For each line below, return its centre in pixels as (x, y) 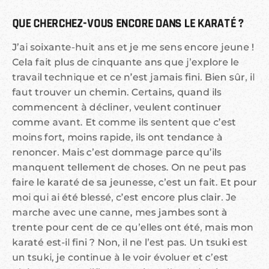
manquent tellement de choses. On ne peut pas (129, 168)
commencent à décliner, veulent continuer (117, 107)
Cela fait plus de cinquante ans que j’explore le (125, 62)
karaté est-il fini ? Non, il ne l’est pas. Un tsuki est (130, 243)
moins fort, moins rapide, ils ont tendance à (117, 138)
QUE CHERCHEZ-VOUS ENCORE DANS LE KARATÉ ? (128, 24)
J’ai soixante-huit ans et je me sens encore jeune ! (133, 47)
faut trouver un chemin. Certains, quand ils (117, 92)
